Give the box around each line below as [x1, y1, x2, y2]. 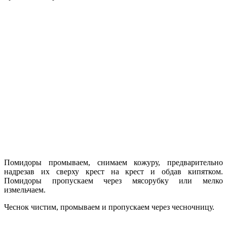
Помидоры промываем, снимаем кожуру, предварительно [4, 158, 223, 167]
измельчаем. [4, 185, 46, 194]
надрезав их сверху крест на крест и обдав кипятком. [4, 167, 223, 176]
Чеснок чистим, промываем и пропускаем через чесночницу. [4, 202, 214, 211]
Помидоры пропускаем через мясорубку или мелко [4, 176, 223, 185]
